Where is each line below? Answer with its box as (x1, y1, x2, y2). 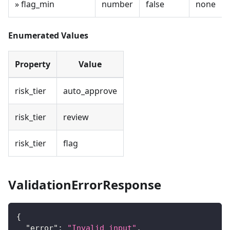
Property (15, 59, 50, 70)
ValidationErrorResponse (8, 176, 161, 194)
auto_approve (63, 85, 117, 97)
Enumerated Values (8, 30, 88, 42)
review (63, 111, 89, 123)
